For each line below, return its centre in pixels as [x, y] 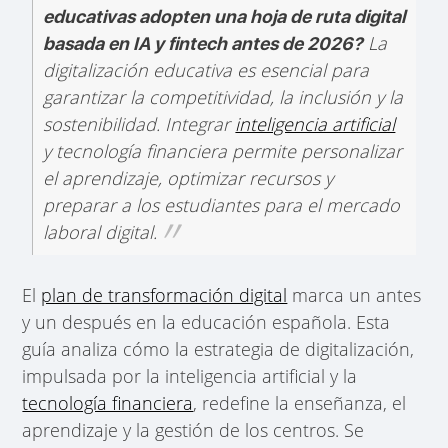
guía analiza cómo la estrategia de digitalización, [218, 348]
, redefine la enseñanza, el [300, 402]
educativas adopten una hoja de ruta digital [224, 16]
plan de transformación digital [164, 294]
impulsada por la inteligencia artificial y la [190, 375]
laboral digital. [100, 231]
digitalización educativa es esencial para [206, 69]
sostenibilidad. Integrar [139, 123]
